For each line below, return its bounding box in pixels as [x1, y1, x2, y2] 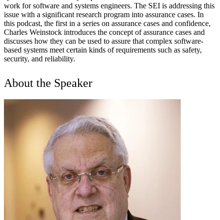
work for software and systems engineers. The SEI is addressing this [4, 1, 215, 10]
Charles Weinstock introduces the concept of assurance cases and [4, 27, 205, 36]
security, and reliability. [4, 54, 75, 63]
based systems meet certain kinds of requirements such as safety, [4, 45, 202, 54]
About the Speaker [4, 76, 92, 89]
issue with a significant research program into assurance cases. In [4, 10, 204, 19]
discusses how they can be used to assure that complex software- [4, 36, 203, 45]
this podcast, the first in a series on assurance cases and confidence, [4, 19, 211, 27]
